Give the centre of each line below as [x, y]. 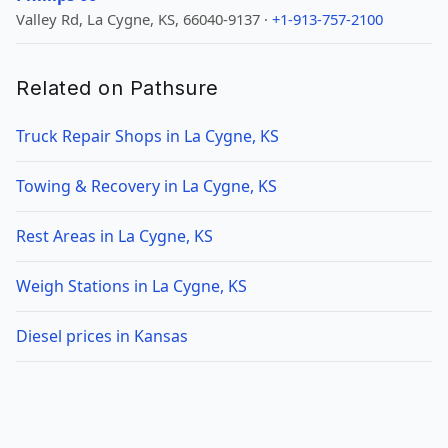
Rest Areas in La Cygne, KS [114, 236]
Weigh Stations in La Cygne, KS [131, 286]
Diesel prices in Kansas [102, 336]
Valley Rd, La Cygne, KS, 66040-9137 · [144, 19]
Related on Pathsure [117, 88]
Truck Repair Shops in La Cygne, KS [147, 136]
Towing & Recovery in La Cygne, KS [146, 186]
